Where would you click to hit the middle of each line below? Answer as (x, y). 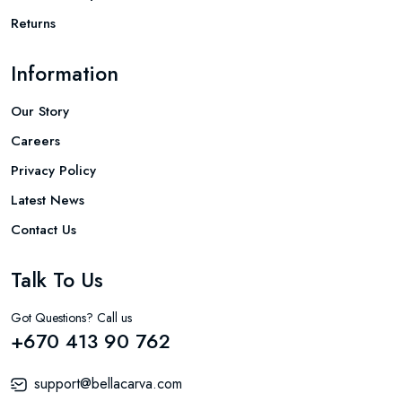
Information (65, 74)
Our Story (40, 112)
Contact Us (44, 230)
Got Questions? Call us (71, 318)
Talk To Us (57, 280)
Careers (35, 141)
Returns (33, 24)
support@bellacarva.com (108, 384)
